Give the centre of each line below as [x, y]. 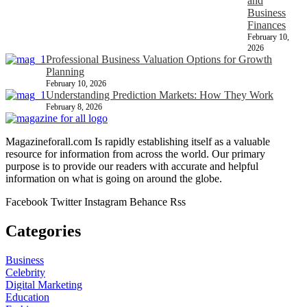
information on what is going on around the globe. [114, 179]
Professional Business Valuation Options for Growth [159, 60]
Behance [148, 202]
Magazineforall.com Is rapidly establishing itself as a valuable [138, 142]
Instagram [106, 202]
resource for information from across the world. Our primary [135, 154]
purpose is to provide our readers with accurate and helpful [132, 167]
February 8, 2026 [74, 107]
